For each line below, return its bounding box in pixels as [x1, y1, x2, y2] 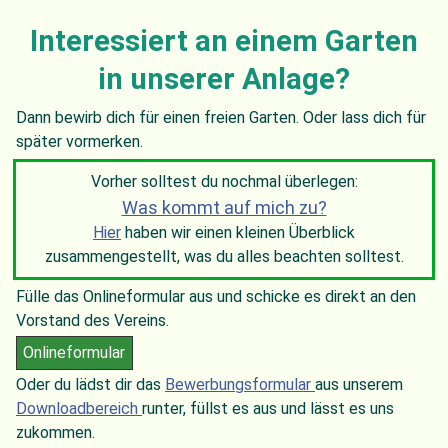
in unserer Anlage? [98, 62, 350, 97]
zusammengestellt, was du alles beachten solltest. [44, 247, 404, 267]
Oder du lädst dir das [16, 375, 165, 395]
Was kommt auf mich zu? [121, 197, 327, 219]
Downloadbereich [16, 399, 142, 419]
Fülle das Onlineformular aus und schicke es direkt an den [16, 287, 416, 307]
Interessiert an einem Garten [30, 24, 418, 59]
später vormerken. [16, 132, 143, 152]
